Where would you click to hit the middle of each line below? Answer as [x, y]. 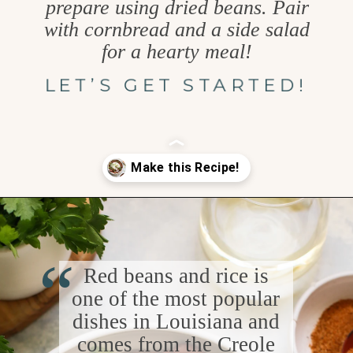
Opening [66, 219]
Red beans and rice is [176, 275]
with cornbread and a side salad [177, 29]
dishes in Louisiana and [176, 321]
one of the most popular [176, 298]
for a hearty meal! [177, 51]
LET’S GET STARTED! [176, 85]
